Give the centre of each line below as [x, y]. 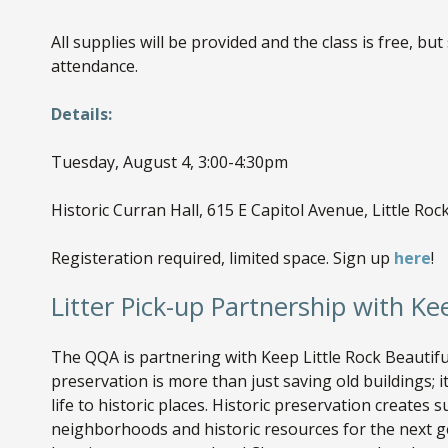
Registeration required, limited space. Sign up [222, 258]
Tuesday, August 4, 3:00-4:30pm [169, 162]
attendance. [94, 66]
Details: [81, 114]
